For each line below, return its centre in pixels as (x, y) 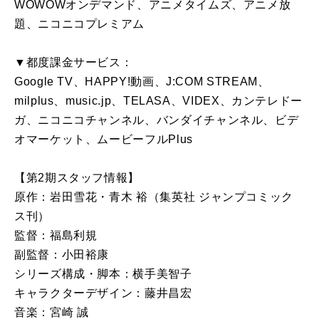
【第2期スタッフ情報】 (77, 178)
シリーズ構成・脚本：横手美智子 (103, 274)
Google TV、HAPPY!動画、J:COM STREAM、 (142, 82)
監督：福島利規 (56, 236)
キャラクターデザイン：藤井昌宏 (103, 293)
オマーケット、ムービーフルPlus (104, 140)
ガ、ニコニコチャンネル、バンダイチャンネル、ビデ (157, 120)
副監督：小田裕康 (62, 255)
